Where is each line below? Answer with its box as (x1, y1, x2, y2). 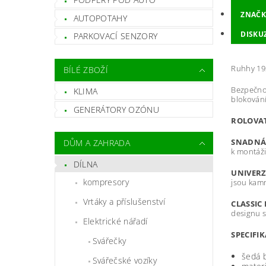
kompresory (83, 176, 129, 188)
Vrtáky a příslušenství (83, 196, 165, 208)
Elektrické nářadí (83, 216, 148, 227)
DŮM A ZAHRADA (63, 137, 130, 149)
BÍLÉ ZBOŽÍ (63, 64, 108, 76)
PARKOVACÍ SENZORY (73, 30, 158, 42)
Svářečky (92, 235, 126, 247)
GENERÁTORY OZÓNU (73, 103, 159, 115)
